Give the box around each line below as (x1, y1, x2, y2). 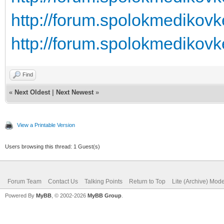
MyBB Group (87, 192, 121, 198)
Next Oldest (14, 88, 50, 96)
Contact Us (48, 177, 78, 185)
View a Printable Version (17, 121, 75, 128)
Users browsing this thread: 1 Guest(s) (5, 143, 100, 149)
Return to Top (129, 177, 165, 185)
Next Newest (56, 88, 93, 96)
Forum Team (7, 177, 41, 185)
